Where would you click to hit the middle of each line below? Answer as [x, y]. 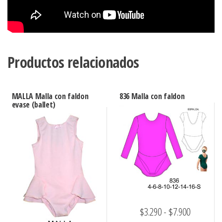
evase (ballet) [34, 105]
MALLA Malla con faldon [50, 96]
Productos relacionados [73, 62]
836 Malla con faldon [152, 96]
